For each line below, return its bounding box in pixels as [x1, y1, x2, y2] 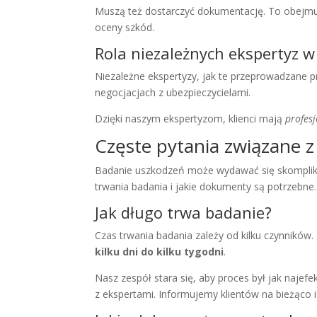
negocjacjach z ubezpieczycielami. [95, 86, 251, 100]
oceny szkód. [95, 21, 155, 35]
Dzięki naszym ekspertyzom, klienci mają [95, 112, 286, 126]
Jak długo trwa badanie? [95, 202, 272, 224]
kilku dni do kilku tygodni [95, 245, 224, 259]
